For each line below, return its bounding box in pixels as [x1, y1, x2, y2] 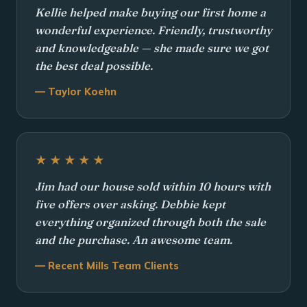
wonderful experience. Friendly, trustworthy [35, 23, 272, 38]
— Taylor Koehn [35, 86, 116, 99]
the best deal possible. [35, 59, 153, 73]
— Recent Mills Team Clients [35, 260, 179, 273]
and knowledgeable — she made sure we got [35, 41, 269, 56]
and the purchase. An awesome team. [35, 233, 232, 247]
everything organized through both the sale [35, 215, 266, 230]
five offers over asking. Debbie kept [35, 197, 225, 212]
